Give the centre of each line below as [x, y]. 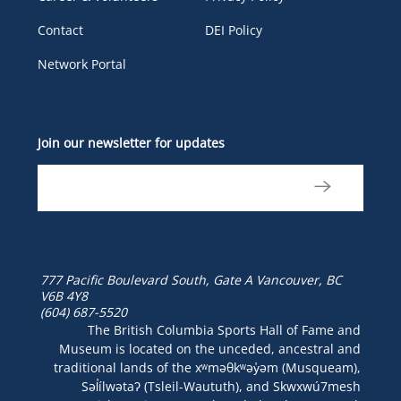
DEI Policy [234, 30]
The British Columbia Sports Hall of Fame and [225, 329]
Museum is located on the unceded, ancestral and [210, 348]
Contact [61, 30]
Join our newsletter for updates [132, 142]
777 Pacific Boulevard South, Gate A [146, 279]
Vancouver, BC [299, 279]
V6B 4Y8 [64, 295]
